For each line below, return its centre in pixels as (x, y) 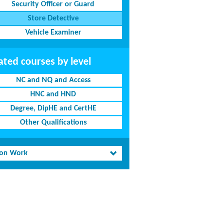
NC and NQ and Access (53, 80)
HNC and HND (53, 94)
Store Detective (53, 18)
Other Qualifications (53, 123)
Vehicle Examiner (53, 33)
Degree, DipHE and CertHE (53, 109)
